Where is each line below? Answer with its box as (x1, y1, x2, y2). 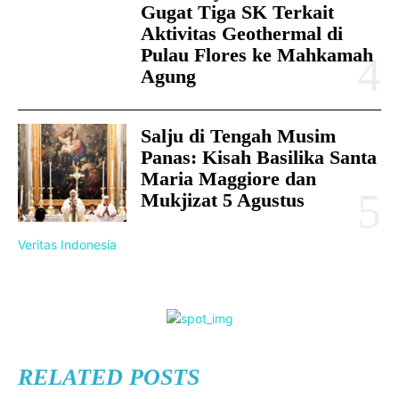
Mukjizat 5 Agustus (141, 188, 305, 211)
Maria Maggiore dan (141, 167, 317, 190)
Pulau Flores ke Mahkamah (141, 43, 374, 66)
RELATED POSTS (18, 363, 199, 390)
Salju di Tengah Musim (141, 124, 337, 147)
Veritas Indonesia (18, 236, 117, 252)
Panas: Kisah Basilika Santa (141, 145, 378, 168)
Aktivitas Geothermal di (141, 21, 344, 45)
